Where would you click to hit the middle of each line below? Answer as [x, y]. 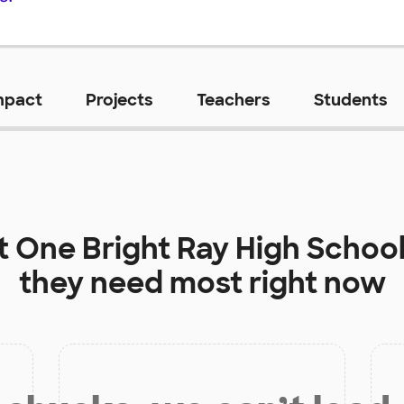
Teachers [233, 100]
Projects [119, 100]
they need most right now [202, 283]
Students [350, 100]
